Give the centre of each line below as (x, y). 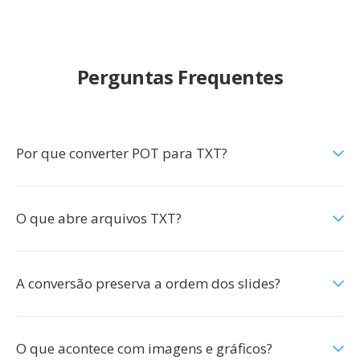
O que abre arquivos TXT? (99, 218)
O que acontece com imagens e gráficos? (144, 348)
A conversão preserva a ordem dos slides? (148, 283)
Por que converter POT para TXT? (122, 153)
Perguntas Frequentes (180, 77)
